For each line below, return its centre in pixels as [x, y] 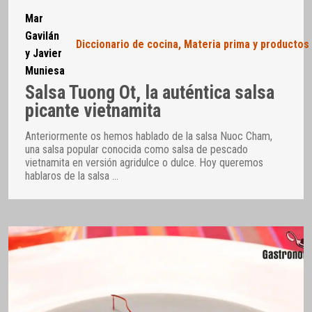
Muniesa [45, 70]
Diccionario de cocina [127, 45]
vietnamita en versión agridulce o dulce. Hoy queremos [144, 163]
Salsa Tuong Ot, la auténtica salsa [150, 93]
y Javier [44, 53]
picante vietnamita [93, 111]
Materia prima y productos [247, 45]
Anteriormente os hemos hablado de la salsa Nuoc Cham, [149, 136]
